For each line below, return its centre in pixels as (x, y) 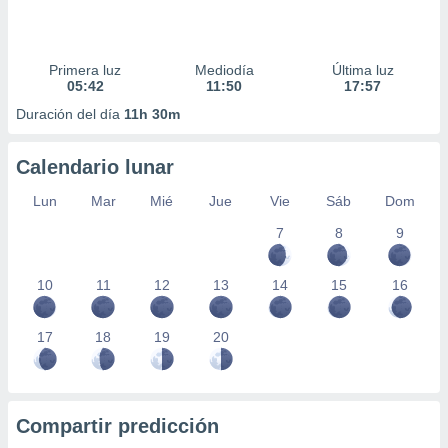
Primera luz (85, 70)
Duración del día (70, 114)
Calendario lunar (95, 167)
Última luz (362, 70)
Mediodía (224, 70)
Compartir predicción (117, 426)
